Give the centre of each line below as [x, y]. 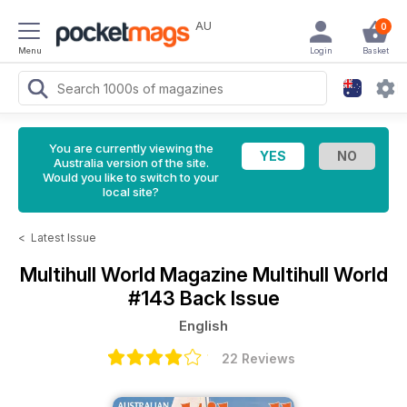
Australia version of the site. [131, 163]
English [203, 326]
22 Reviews [258, 358]
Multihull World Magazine [136, 274]
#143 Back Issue [203, 298]
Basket [375, 50]
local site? [131, 192]
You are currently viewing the [131, 148]
